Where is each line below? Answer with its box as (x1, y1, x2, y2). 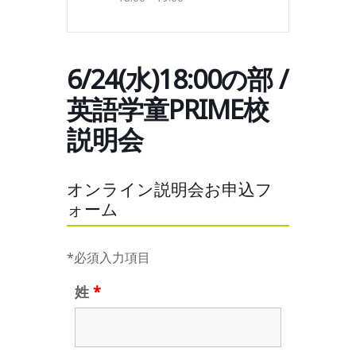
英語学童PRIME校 (67, 91, 269, 127)
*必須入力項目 (67, 249, 150, 267)
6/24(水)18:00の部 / (67, 60, 288, 97)
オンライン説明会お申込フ (67, 178, 273, 201)
